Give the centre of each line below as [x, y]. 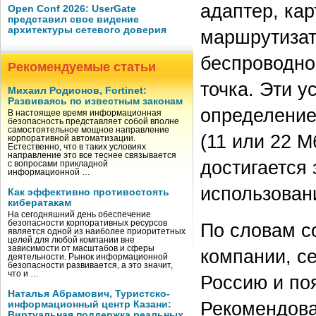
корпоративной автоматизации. [72, 138]
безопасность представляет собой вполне [93, 121]
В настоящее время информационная [85, 113]
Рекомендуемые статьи [82, 67]
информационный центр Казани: [90, 304]
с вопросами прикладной [58, 164]
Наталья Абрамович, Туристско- [89, 294]
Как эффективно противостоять [89, 192]
